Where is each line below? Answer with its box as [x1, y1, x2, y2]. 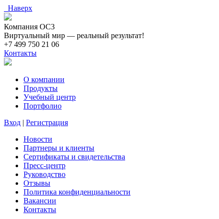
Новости [23, 135, 52, 143]
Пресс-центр [23, 161, 66, 170]
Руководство [23, 170, 66, 178]
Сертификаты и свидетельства [23, 153, 125, 161]
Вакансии [23, 197, 56, 205]
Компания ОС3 [4, 22, 55, 31]
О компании [23, 75, 65, 84]
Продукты [23, 84, 58, 92]
